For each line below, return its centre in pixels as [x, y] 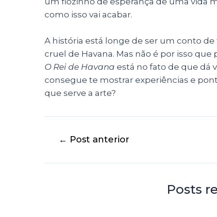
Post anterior [99, 139]
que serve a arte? [80, 93]
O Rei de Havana [81, 67]
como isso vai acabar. [88, 14]
